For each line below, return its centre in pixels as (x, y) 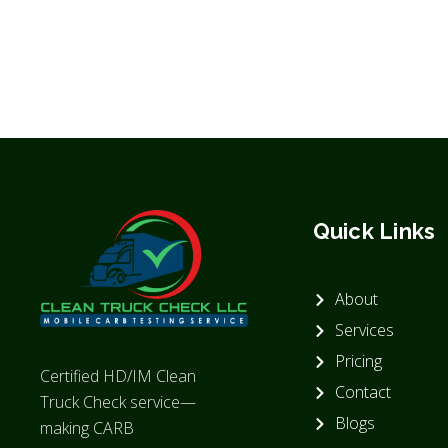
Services (365, 330)
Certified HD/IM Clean (118, 376)
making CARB (87, 428)
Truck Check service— (118, 402)
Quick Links (374, 231)
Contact (363, 392)
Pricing (359, 361)
